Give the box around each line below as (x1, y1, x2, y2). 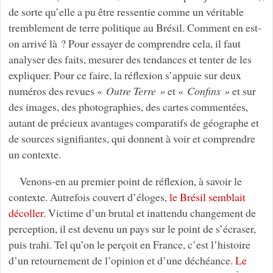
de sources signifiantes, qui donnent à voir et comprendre (8, 130, 255, 146)
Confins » (186, 83, 230, 98)
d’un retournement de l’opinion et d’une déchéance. (8, 252, 235, 268)
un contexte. (8, 146, 61, 161)
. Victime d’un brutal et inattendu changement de (43, 205, 256, 220)
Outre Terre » (105, 83, 165, 98)
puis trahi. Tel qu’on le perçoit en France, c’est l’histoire (8, 236, 250, 252)
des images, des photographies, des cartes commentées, (8, 99, 248, 114)
